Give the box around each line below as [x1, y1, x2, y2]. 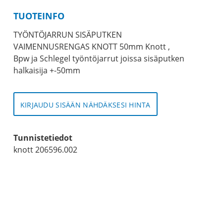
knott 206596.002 [13, 144, 77, 156]
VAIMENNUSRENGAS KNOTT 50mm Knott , [13, 41, 170, 53]
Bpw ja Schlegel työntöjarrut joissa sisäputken [13, 53, 184, 64]
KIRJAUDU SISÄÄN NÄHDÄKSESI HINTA [20, 100, 151, 110]
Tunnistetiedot [13, 132, 72, 144]
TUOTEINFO [13, 10, 64, 22]
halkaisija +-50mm [13, 65, 80, 76]
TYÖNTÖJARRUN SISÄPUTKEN [13, 29, 122, 41]
